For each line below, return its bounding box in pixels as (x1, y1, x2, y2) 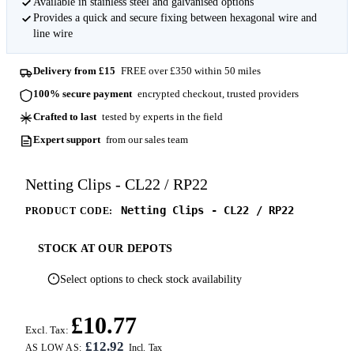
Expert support (33, 133, 101, 145)
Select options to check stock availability (60, 273, 242, 285)
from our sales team (103, 133, 188, 145)
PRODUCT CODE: (25, 206, 113, 217)
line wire (32, 27, 73, 40)
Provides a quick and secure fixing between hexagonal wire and (32, 11, 317, 24)
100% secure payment (33, 87, 133, 100)
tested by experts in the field (99, 110, 223, 122)
